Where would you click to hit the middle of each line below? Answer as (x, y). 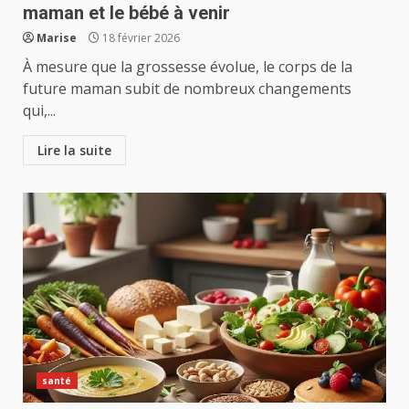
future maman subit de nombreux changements (187, 89)
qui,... (39, 110)
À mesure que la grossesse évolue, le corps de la (188, 67)
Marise (57, 38)
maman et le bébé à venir (126, 13)
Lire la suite (74, 150)
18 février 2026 (140, 38)
